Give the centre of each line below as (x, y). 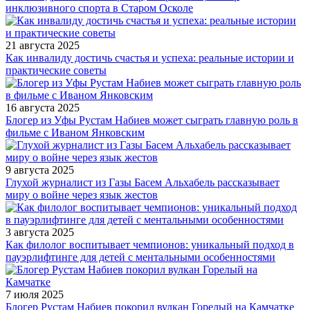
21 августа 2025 (43, 46)
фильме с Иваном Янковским (75, 133)
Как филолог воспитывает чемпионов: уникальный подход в (150, 245)
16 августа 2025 (43, 108)
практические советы (56, 71)
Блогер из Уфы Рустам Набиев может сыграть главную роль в (152, 120)
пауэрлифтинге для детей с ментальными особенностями (140, 257)
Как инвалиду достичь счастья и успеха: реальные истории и (150, 58)
